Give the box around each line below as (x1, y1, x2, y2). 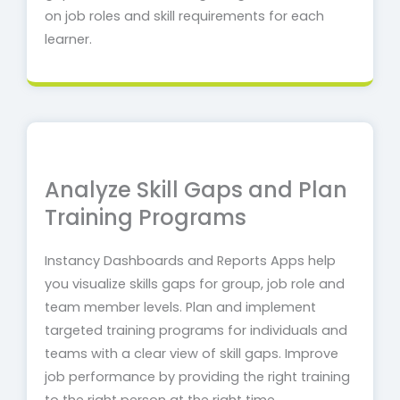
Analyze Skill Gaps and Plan (45, 175, 347, 205)
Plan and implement (186, 298, 316, 317)
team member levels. (45, 298, 186, 317)
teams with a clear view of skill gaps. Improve (45, 345, 338, 363)
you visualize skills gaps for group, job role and (45, 275, 345, 294)
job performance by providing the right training (45, 368, 350, 387)
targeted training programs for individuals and (45, 321, 347, 340)
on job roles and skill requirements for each (45, 7, 324, 26)
